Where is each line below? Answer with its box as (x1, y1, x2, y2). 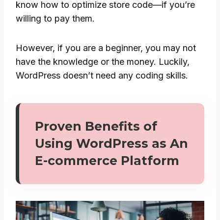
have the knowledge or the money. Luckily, (16, 56, 190, 67)
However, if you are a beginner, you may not (16, 42, 196, 53)
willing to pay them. (16, 13, 95, 24)
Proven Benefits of (35, 118, 157, 134)
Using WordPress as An (35, 136, 188, 151)
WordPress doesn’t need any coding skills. (16, 70, 188, 81)
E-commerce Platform (35, 153, 179, 168)
